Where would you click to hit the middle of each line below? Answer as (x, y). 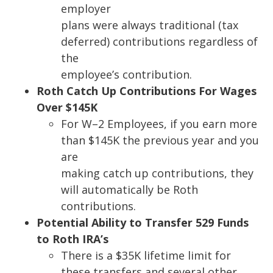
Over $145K (67, 108)
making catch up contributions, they (157, 173)
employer (86, 9)
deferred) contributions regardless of (159, 42)
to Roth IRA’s (73, 239)
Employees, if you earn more (182, 124)
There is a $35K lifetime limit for (146, 256)
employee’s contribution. (126, 75)
